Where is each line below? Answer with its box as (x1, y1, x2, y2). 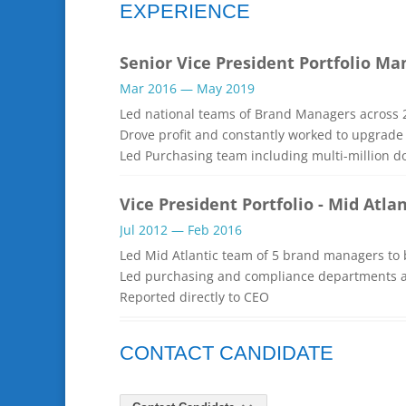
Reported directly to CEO (120, 287, 269, 305)
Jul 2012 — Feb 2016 (120, 220, 242, 238)
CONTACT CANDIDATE (120, 341, 333, 364)
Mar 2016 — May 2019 (120, 79, 255, 97)
